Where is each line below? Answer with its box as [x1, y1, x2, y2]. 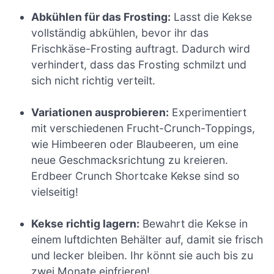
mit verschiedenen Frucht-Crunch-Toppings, [31, 122, 256, 135]
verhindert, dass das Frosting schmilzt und [31, 57, 247, 71]
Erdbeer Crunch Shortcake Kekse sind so [31, 169, 240, 183]
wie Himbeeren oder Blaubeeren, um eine [31, 138, 239, 151]
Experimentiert [169, 106, 247, 119]
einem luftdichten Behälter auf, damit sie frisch [31, 233, 264, 246]
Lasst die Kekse [171, 10, 253, 23]
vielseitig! [31, 185, 79, 199]
